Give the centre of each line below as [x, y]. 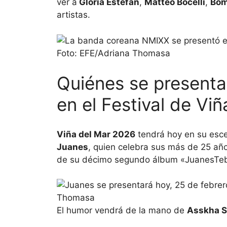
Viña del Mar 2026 [96, 134]
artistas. [73, 15]
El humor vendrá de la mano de [122, 211]
